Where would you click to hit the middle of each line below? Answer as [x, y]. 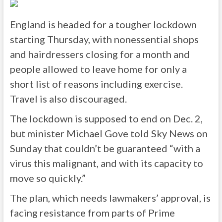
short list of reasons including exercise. [96, 84]
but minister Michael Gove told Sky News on [109, 133]
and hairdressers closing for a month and [100, 54]
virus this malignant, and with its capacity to [106, 163]
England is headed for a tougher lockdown [103, 24]
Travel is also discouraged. [68, 99]
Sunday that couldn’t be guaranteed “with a [105, 148]
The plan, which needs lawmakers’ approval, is [110, 198]
